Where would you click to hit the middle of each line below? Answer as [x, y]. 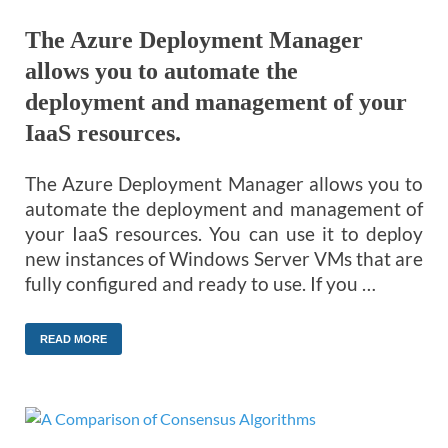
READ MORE [73, 339]
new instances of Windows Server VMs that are [224, 258]
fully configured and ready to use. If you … [200, 283]
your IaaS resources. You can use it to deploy [224, 233]
